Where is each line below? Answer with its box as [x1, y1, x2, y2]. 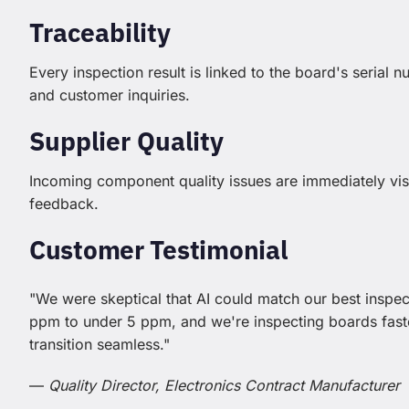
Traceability [29, 16, 171, 50]
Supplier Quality [29, 124, 224, 159]
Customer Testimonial [29, 233, 288, 267]
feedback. [29, 194, 99, 214]
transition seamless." [29, 335, 170, 354]
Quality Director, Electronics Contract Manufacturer [48, 376, 400, 395]
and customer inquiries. [29, 86, 190, 105]
